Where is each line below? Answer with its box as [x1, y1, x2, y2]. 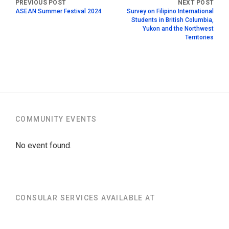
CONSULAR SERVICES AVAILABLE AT [15, 193, 155, 202]
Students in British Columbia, [131, 16, 214, 24]
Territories [185, 33, 214, 41]
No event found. [15, 140, 72, 150]
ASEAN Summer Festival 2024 [15, 7, 102, 15]
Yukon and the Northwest [143, 25, 214, 32]
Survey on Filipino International [127, 7, 214, 15]
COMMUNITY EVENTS [15, 114, 97, 123]
